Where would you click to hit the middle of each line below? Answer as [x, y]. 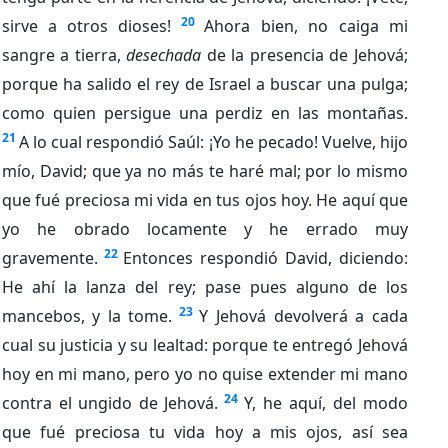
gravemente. [50, 257]
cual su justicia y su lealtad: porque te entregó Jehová [205, 344]
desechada [163, 54]
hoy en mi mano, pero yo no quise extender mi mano [205, 373]
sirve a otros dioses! [86, 25]
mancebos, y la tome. [87, 315]
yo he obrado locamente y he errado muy [205, 228]
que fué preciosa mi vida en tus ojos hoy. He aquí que [205, 199]
